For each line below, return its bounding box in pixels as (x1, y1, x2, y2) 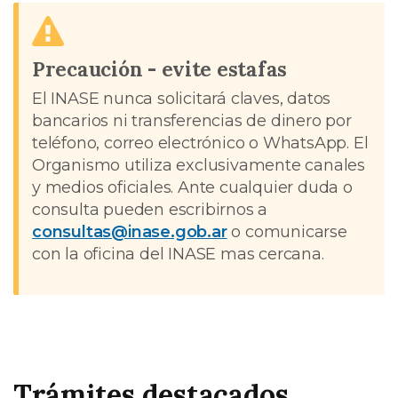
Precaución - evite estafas (32, 55, 288, 82)
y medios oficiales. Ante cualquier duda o (32, 177, 353, 197)
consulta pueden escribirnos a (32, 199, 268, 219)
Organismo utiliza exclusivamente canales (32, 155, 365, 175)
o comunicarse (227, 221, 347, 242)
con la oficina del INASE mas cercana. (32, 243, 324, 264)
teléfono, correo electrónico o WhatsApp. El (32, 132, 369, 153)
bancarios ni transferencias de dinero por (32, 110, 352, 131)
